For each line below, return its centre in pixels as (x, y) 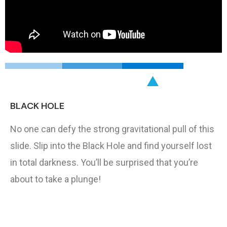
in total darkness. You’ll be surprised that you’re (104, 162)
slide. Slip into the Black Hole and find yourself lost (111, 145)
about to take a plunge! (55, 179)
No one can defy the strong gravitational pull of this (112, 129)
